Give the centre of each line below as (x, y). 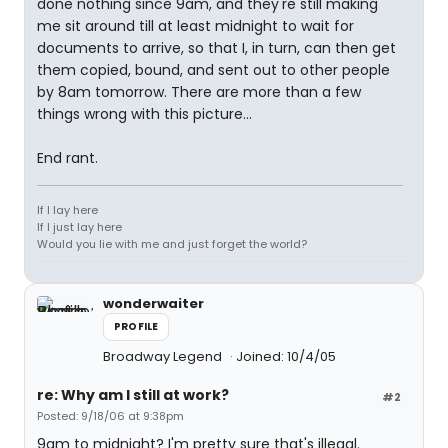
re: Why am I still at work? (133, 395)
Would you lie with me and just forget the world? (172, 244)
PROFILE (136, 326)
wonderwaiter (153, 303)
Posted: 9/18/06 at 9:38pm (110, 416)
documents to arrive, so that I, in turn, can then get (216, 48)
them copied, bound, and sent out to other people (213, 70)
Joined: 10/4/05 (286, 356)
